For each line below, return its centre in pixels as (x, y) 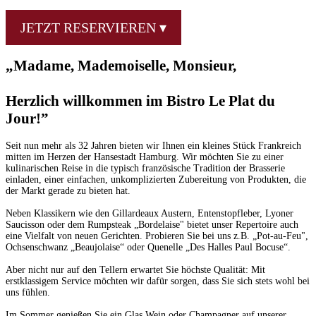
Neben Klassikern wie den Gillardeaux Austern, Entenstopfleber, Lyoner (150, 213)
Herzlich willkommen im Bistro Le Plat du (140, 101)
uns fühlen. (28, 292)
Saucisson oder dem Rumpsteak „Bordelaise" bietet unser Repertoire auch (152, 224)
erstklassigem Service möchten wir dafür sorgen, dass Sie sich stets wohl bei (158, 281)
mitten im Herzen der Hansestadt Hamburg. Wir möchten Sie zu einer (145, 157)
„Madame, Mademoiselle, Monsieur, (121, 66)
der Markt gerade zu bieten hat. (68, 190)
